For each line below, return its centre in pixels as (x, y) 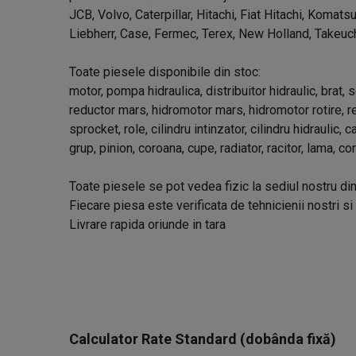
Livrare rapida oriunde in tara (147, 224)
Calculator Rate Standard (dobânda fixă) (203, 339)
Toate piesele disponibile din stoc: (165, 72)
